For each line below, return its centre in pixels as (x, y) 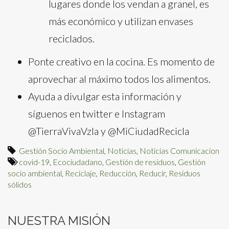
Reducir (152, 173)
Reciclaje (81, 173)
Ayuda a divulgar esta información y (105, 96)
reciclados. (72, 38)
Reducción (118, 173)
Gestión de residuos (140, 162)
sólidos (20, 184)
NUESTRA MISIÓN (59, 221)
